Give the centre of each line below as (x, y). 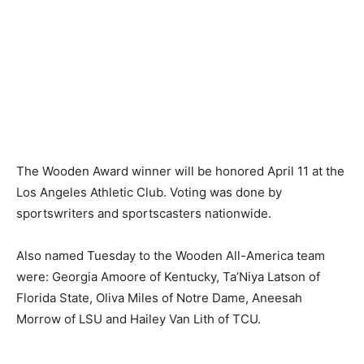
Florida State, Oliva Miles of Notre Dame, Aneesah (159, 298)
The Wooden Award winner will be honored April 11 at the (180, 171)
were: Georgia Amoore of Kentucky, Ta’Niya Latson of (168, 277)
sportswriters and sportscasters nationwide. (144, 213)
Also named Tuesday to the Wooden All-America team (171, 256)
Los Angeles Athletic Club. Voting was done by (149, 192)
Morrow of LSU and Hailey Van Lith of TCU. (139, 319)
